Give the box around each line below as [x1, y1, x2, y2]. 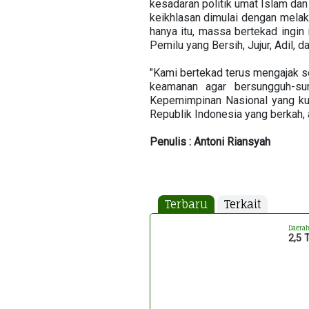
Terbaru [164, 197, 208, 211]
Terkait [223, 197, 261, 211]
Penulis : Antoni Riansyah [149, 135, 270, 148]
